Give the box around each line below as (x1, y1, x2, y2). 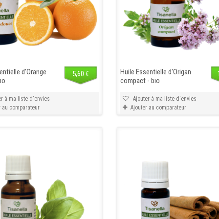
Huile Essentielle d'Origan (120, 67, 191, 76)
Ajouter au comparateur (130, 104, 186, 111)
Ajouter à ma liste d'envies (131, 95, 197, 102)
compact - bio (120, 76, 160, 85)
